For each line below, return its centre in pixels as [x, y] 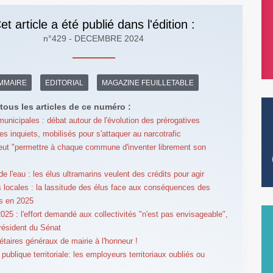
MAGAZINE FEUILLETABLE [148, 83]
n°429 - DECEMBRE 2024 [94, 39]
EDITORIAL [65, 83]
